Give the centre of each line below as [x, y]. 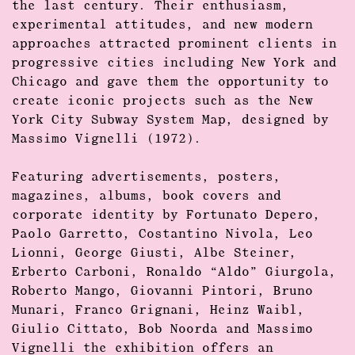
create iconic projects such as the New [162, 101]
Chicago [40, 82]
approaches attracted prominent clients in [174, 44]
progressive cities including [127, 63]
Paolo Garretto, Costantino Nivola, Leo [162, 235]
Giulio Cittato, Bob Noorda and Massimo [162, 330]
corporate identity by [99, 216]
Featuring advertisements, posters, [147, 177]
